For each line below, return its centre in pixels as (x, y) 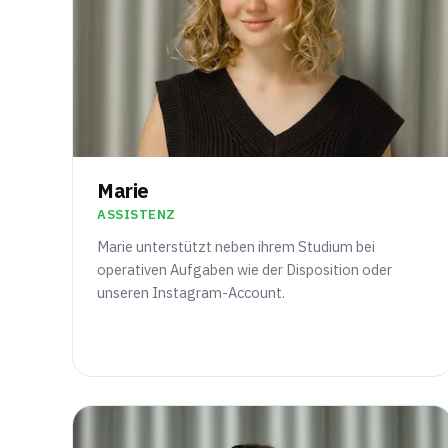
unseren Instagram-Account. (191, 293)
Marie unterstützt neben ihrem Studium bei (236, 247)
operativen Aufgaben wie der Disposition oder (244, 270)
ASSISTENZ (136, 215)
